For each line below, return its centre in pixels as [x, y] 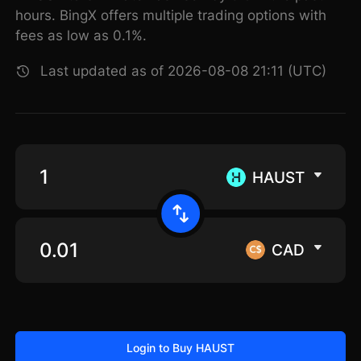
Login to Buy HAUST [180, 347]
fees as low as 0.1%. [81, 36]
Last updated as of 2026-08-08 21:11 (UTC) [184, 71]
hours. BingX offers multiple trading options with [171, 16]
